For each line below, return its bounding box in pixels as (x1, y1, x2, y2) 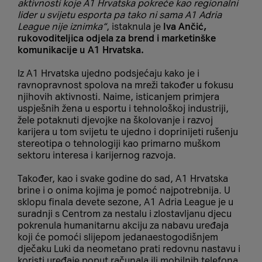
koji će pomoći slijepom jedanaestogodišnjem (18, 231, 218, 243)
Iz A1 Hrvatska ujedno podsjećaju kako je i (18, 67, 199, 79)
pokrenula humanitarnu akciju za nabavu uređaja (18, 219, 229, 231)
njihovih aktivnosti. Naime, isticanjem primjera (18, 91, 219, 102)
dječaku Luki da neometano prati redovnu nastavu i (18, 243, 240, 254)
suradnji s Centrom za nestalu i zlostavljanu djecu (18, 208, 232, 219)
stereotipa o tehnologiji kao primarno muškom (18, 137, 220, 149)
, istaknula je (106, 20, 163, 32)
